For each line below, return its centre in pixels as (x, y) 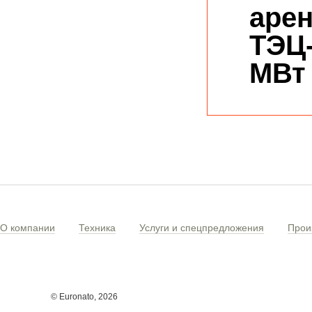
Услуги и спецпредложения (202, 228)
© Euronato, (75, 297)
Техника (97, 228)
